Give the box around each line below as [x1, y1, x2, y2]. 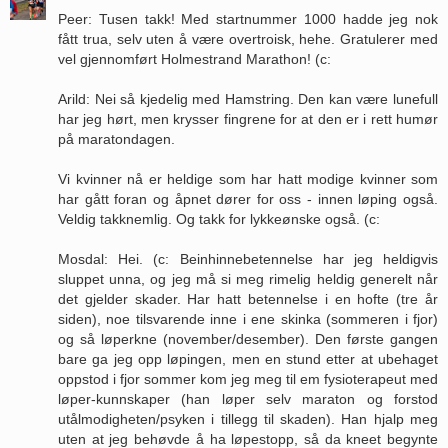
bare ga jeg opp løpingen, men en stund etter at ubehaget [58, 350, 438, 367]
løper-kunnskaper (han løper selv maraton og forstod [58, 390, 438, 407]
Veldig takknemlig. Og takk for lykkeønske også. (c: [58, 210, 380, 227]
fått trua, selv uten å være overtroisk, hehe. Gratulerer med [58, 30, 438, 47]
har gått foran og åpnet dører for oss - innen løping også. [58, 190, 438, 207]
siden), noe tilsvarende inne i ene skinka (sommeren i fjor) [58, 310, 438, 327]
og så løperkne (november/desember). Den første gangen [58, 330, 438, 347]
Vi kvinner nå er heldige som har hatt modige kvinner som [58, 170, 438, 187]
